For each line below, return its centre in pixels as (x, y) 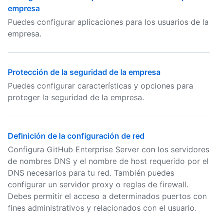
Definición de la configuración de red (76, 136)
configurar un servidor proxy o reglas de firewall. (98, 184)
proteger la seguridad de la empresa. (76, 97)
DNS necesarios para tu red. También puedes (91, 173)
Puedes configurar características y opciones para (100, 86)
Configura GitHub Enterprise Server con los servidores (109, 149)
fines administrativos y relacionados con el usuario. (102, 208)
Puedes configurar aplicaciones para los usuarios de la (108, 22)
